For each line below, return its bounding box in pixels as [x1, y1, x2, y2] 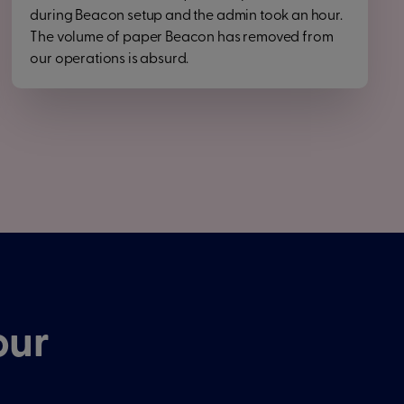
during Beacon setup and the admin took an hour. [30, 9, 343, 23]
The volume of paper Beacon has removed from [30, 31, 334, 45]
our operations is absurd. [30, 52, 189, 67]
